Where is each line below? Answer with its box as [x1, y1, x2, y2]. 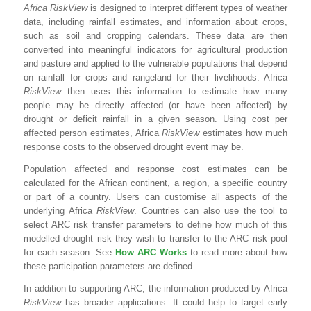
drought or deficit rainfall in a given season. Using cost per [24, 113, 287, 124]
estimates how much [199, 127, 288, 138]
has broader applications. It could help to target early [61, 296, 287, 308]
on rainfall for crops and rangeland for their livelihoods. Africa [24, 72, 287, 83]
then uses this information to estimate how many [61, 85, 287, 96]
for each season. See [24, 246, 115, 258]
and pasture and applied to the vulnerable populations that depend [24, 58, 287, 69]
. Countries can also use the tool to [134, 205, 288, 216]
